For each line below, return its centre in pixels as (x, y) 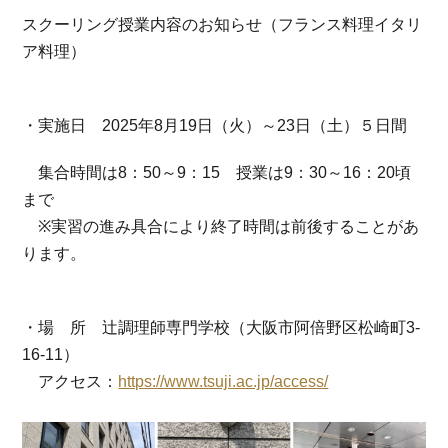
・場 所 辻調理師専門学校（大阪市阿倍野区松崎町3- (221, 328)
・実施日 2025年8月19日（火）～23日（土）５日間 (223, 126)
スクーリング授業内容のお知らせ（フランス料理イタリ (222, 25)
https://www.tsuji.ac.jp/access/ (223, 382)
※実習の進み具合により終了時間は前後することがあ (221, 227)
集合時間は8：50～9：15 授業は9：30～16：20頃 (217, 173)
